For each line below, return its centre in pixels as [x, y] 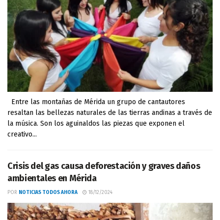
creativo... [22, 134]
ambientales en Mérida [52, 178]
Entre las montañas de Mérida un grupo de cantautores [96, 102]
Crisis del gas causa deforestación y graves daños [104, 166]
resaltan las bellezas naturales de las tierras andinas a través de [110, 113]
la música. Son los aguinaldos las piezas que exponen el [96, 124]
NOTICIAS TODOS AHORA [48, 192]
